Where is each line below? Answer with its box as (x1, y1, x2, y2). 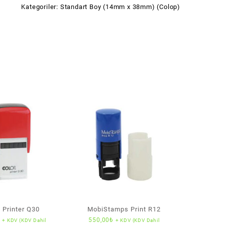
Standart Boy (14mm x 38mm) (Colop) (60, 3, 180, 11)
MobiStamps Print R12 (87, 205, 161, 213)
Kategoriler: (21, 3, 60, 11)
